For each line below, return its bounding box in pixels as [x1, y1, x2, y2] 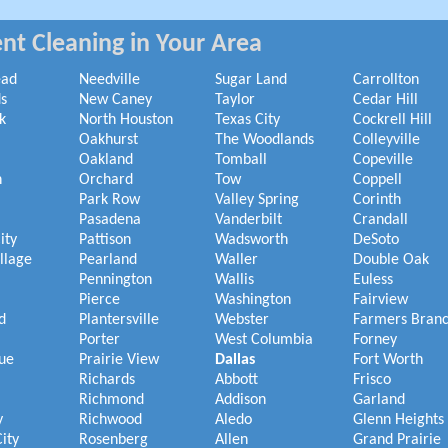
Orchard [79, 172, 133, 188]
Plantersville [79, 312, 159, 328]
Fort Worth [353, 352, 423, 368]
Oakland [79, 152, 133, 168]
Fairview [353, 292, 408, 308]
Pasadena [79, 212, 141, 228]
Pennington [79, 272, 152, 288]
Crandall [353, 212, 408, 228]
